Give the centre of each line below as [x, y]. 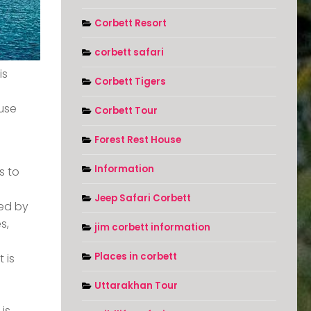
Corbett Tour [126, 111]
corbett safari [129, 53]
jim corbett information [152, 228]
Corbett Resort [131, 24]
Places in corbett [136, 257]
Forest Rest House [138, 140]
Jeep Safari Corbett [143, 199]
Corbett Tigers [130, 82]
